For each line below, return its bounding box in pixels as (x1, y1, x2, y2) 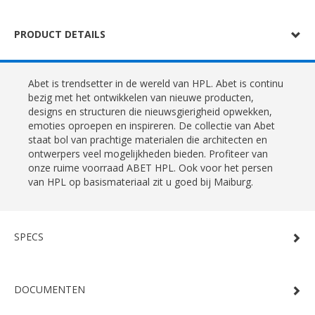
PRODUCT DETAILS (14, 27, 105, 41)
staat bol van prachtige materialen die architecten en (28, 133, 267, 146)
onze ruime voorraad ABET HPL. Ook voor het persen (28, 161, 273, 174)
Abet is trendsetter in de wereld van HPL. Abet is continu (28, 77, 283, 90)
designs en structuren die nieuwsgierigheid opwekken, (28, 105, 272, 118)
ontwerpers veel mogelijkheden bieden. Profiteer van (28, 147, 268, 160)
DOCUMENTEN (14, 283, 85, 296)
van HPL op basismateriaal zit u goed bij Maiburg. (28, 175, 253, 188)
